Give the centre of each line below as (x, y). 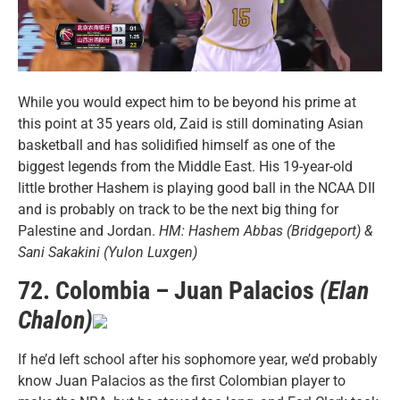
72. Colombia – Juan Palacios (169, 290)
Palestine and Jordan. (88, 230)
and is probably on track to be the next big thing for (178, 209)
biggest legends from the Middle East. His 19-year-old (185, 166)
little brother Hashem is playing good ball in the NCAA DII (196, 187)
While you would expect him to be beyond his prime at (187, 102)
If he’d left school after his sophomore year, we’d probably (198, 359)
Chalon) (55, 320)
